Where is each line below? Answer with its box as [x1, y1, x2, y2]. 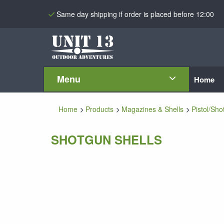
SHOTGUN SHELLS [51, 131, 162, 148]
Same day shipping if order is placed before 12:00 [56, 8, 214, 19]
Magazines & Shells [121, 104, 183, 114]
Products [85, 104, 113, 114]
